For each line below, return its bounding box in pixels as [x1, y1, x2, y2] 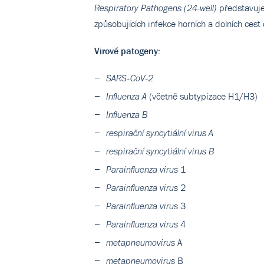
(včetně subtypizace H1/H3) [147, 90, 258, 102]
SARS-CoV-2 [106, 72, 153, 84]
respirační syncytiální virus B [106, 146, 214, 157]
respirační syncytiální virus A [106, 127, 213, 138]
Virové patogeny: [94, 45, 160, 57]
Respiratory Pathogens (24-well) [94, 2, 217, 14]
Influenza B [106, 109, 148, 120]
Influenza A [106, 91, 147, 102]
